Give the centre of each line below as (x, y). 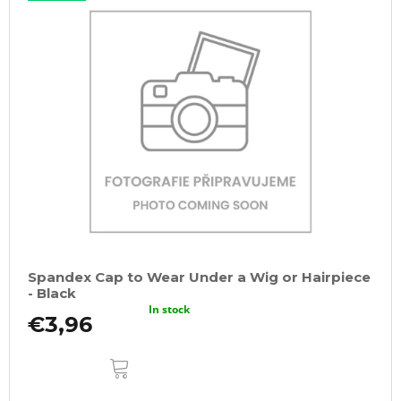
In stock (170, 309)
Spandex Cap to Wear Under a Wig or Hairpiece (199, 277)
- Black (52, 293)
